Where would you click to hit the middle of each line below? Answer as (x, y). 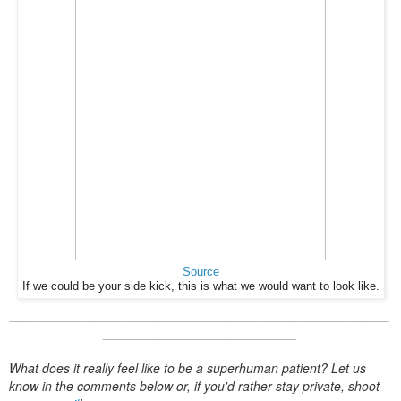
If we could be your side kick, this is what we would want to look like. (200, 287)
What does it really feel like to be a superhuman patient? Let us (188, 368)
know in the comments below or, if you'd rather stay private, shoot (194, 386)
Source (200, 273)
